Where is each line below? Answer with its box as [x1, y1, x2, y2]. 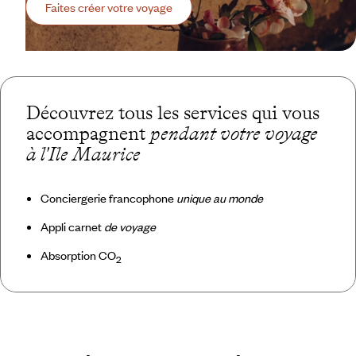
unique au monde [176, 189, 263, 206]
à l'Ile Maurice [26, 141, 141, 165]
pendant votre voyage [150, 121, 318, 145]
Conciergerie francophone [40, 189, 176, 206]
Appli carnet [40, 218, 104, 234]
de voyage [103, 218, 156, 234]
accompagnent [26, 121, 150, 145]
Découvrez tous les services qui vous [26, 100, 319, 124]
